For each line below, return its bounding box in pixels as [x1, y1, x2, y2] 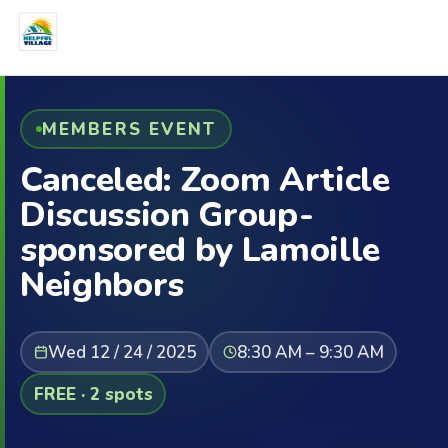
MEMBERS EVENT [41, 117, 217, 141]
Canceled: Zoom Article [20, 157, 390, 203]
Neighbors [20, 262, 184, 308]
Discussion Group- [20, 192, 314, 238]
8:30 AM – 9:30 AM [236, 340, 384, 364]
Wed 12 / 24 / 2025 [47, 340, 196, 364]
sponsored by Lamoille [20, 227, 380, 273]
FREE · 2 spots [33, 382, 153, 406]
